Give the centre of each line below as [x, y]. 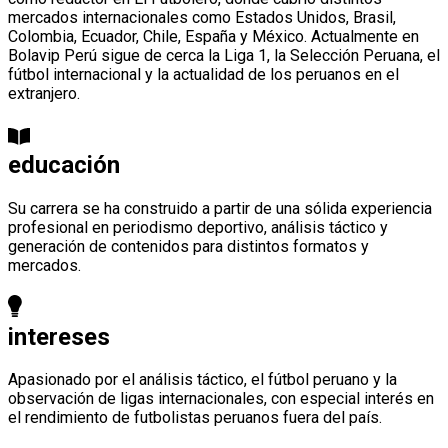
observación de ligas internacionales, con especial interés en [221, 399]
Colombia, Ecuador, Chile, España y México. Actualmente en [213, 36]
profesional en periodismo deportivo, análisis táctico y [198, 227]
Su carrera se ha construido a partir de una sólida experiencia [220, 208]
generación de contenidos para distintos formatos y [188, 246]
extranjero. [44, 93]
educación [64, 164]
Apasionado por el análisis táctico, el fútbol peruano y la [202, 380]
